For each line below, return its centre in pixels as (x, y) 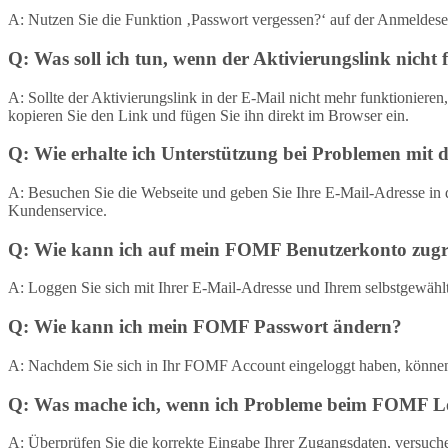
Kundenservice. (57, 210)
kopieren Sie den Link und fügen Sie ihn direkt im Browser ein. (208, 115)
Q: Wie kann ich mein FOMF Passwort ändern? (205, 327)
